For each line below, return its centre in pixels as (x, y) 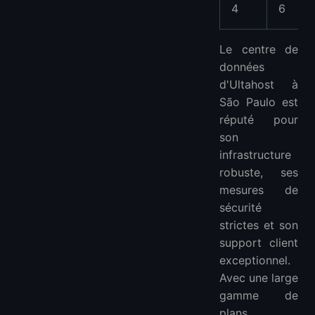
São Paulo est (259, 102)
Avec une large (259, 278)
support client (259, 243)
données (242, 67)
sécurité (240, 208)
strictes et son (259, 225)
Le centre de (259, 50)
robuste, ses (259, 173)
